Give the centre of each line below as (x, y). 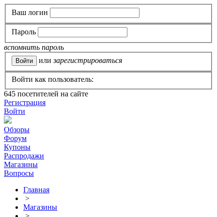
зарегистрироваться (88, 60)
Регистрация (25, 103)
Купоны (17, 147)
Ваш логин (30, 12)
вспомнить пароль (34, 47)
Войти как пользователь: (53, 79)
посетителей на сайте (52, 94)
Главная (36, 190)
